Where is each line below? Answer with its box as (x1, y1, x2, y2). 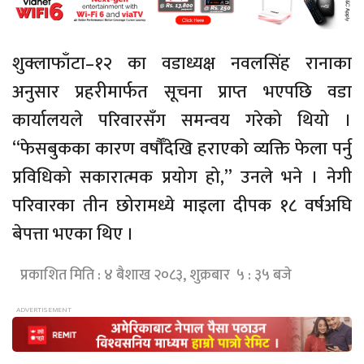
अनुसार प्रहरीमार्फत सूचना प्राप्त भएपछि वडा (12, 77, 352, 108)
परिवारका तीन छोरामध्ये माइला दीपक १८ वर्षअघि (12, 191, 352, 222)
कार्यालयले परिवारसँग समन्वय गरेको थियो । (12, 106, 352, 136)
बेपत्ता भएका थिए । (12, 219, 134, 250)
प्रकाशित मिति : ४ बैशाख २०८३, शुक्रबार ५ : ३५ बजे (20, 263, 292, 288)
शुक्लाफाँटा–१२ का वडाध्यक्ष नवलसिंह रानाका (12, 49, 352, 80)
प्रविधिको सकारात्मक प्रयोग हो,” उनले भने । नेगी (12, 162, 352, 193)
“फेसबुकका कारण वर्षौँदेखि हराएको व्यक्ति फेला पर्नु (12, 134, 352, 165)
